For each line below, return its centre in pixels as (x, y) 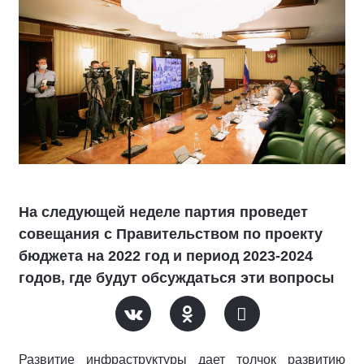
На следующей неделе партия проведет (163, 212)
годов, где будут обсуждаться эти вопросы (176, 278)
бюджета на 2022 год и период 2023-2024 (166, 256)
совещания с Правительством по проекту (171, 234)
